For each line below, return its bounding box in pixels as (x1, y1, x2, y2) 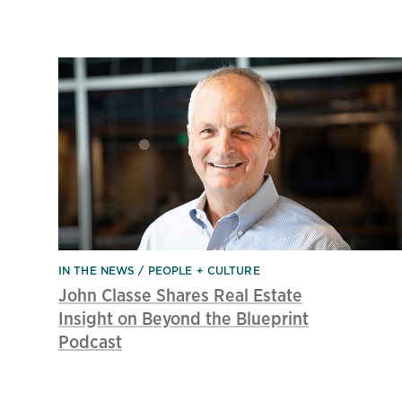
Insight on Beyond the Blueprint (58, 306, 309, 331)
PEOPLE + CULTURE (147, 263, 260, 279)
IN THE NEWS (58, 263, 135, 279)
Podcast (58, 329, 122, 354)
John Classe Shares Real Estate (58, 283, 302, 308)
